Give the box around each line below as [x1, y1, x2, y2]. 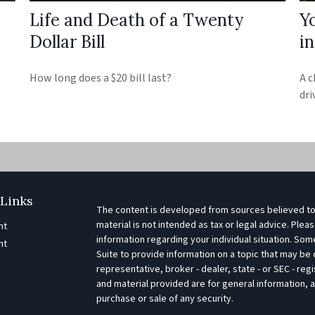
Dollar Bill [30, 30, 105, 53]
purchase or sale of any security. [96, 292, 233, 306]
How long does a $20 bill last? [30, 70, 172, 86]
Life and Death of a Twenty [30, 8, 244, 31]
